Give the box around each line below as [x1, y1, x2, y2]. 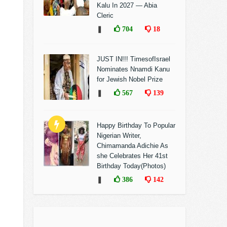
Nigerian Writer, [97, 132, 141, 139]
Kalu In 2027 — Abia [97, 2, 157, 9]
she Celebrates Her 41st [97, 152, 168, 160]
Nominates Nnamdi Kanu [97, 65, 170, 73]
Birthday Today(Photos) [97, 162, 166, 170]
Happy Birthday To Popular [97, 122, 175, 129]
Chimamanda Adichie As [97, 142, 168, 149]
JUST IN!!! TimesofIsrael [97, 55, 170, 63]
